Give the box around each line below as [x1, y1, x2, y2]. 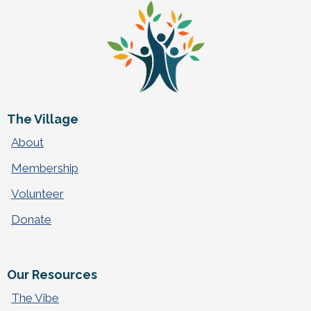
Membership [11, 161, 78, 176]
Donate [11, 212, 51, 227]
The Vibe [11, 291, 59, 305]
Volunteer [11, 187, 64, 201]
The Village [7, 112, 78, 127]
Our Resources [7, 267, 97, 283]
